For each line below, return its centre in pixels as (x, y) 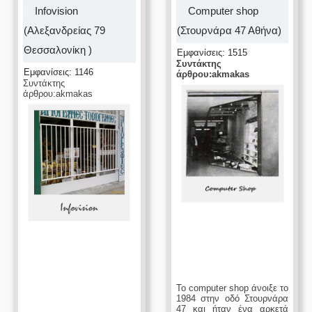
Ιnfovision (57, 11)
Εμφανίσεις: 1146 (59, 72)
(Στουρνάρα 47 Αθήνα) (229, 30)
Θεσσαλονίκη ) (58, 50)
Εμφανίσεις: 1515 (212, 53)
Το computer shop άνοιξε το (232, 288)
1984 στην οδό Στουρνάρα (232, 299)
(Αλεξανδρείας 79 (65, 30)
